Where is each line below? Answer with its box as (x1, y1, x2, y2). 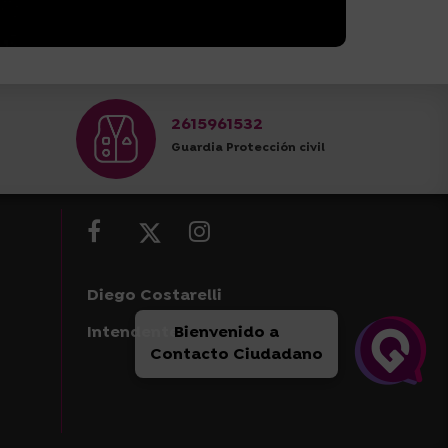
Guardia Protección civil (171, 141, 325, 156)
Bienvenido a (150, 323, 279, 343)
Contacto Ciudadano (150, 345, 323, 365)
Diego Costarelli (87, 286, 222, 307)
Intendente (87, 323, 179, 344)
